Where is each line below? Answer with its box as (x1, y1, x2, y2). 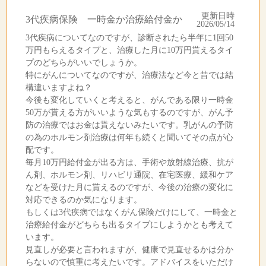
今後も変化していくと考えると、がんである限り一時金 (25, 95, 233, 104)
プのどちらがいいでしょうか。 (25, 58, 142, 67)
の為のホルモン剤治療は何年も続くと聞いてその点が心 (25, 132, 233, 142)
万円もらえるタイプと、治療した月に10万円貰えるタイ (25, 45, 233, 55)
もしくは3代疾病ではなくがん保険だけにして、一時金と (25, 207, 237, 217)
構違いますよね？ (25, 83, 92, 92)
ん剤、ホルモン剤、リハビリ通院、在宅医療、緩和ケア (25, 170, 233, 179)
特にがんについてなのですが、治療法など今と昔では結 (25, 70, 233, 80)
